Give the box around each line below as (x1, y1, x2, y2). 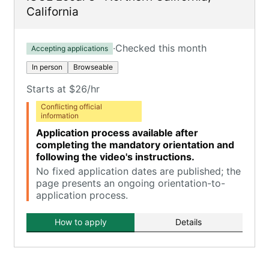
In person (32, 62, 62, 71)
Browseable (73, 62, 113, 71)
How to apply (54, 217, 107, 227)
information (41, 111, 79, 120)
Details (175, 217, 202, 227)
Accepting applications (31, 43, 108, 53)
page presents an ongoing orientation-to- (36, 177, 225, 189)
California (26, 5, 79, 19)
